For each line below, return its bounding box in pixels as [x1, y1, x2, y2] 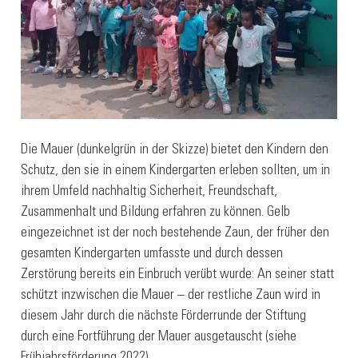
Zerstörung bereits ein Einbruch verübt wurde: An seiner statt [21, 268, 335, 283]
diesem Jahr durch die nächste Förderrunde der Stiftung [21, 309, 307, 324]
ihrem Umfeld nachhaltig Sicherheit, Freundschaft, [21, 185, 278, 200]
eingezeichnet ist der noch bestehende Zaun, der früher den [21, 226, 330, 241]
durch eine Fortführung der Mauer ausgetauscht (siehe [21, 330, 297, 345]
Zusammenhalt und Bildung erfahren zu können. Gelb [21, 205, 291, 221]
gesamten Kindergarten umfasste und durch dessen [21, 247, 284, 262]
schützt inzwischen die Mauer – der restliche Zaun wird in [21, 288, 321, 304]
